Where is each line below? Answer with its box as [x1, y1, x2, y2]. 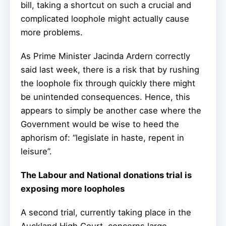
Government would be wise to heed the [21, 119, 179, 130]
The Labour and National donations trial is [21, 170, 192, 181]
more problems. [21, 27, 83, 38]
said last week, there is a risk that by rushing [21, 65, 199, 75]
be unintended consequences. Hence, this [21, 92, 190, 102]
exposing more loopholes [21, 184, 125, 194]
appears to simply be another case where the [21, 105, 201, 116]
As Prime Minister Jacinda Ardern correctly [21, 51, 190, 62]
